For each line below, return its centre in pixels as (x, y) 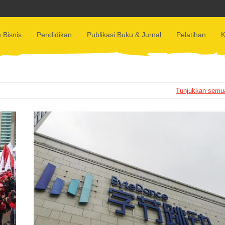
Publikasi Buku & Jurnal (124, 35)
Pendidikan (54, 35)
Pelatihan (191, 35)
